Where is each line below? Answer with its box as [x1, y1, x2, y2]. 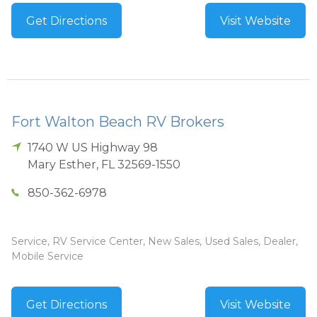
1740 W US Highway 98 [28, 141, 158, 155]
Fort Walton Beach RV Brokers [11, 113, 224, 131]
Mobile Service [11, 250, 83, 263]
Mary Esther [28, 158, 97, 172]
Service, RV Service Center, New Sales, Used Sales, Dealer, [11, 235, 298, 248]
